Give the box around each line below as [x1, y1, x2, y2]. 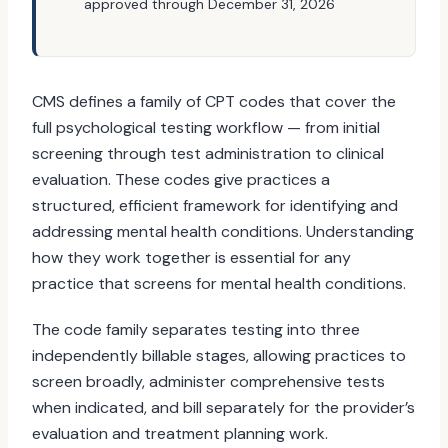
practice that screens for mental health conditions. [32, 273, 406, 294]
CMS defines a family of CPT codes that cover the [32, 91, 396, 112]
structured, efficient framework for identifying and [32, 195, 398, 216]
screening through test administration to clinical [32, 143, 384, 164]
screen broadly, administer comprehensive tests [32, 371, 385, 392]
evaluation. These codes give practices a [32, 169, 330, 190]
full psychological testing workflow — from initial [32, 117, 380, 138]
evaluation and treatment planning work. [32, 423, 328, 444]
